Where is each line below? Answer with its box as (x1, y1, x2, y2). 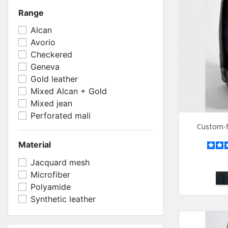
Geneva (31, 62, 60, 72)
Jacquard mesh (31, 157, 90, 167)
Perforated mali (31, 110, 91, 121)
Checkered (31, 49, 72, 60)
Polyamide (31, 181, 71, 192)
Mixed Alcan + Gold (31, 86, 107, 97)
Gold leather (31, 74, 78, 84)
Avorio (31, 37, 55, 48)
